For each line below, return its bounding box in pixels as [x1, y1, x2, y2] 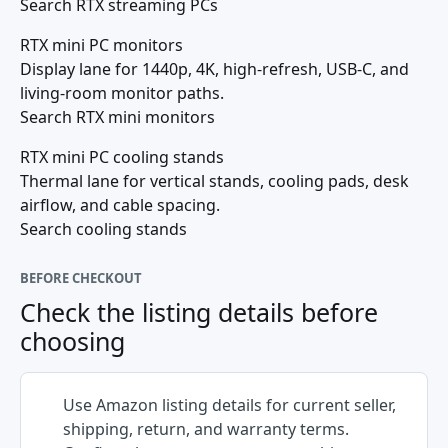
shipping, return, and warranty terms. [63, 418, 349, 440]
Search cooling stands [20, 218, 187, 240]
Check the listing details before [20, 295, 378, 329]
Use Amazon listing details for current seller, [63, 394, 396, 416]
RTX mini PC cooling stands [20, 146, 224, 168]
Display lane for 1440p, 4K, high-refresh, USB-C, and [20, 58, 409, 80]
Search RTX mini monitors [20, 106, 215, 128]
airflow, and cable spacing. [20, 194, 220, 216]
